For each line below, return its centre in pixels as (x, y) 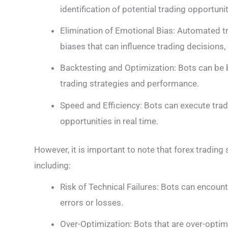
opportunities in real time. (109, 121)
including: (52, 166)
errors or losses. (92, 203)
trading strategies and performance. (130, 84)
